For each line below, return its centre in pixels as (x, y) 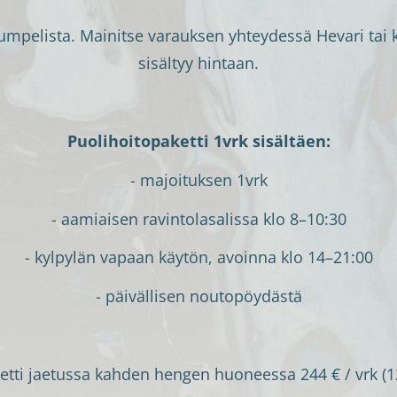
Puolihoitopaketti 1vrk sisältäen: (198, 140)
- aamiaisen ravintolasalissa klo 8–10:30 (198, 218)
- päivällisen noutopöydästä (198, 296)
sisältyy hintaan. (198, 63)
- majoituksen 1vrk (198, 179)
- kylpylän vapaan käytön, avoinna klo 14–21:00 (198, 257)
